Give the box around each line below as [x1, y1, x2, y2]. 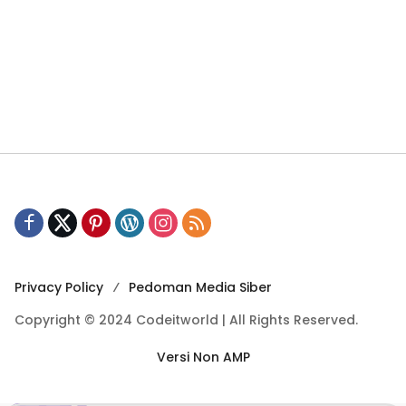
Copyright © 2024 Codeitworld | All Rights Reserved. [14, 310, 358, 329]
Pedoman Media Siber [129, 277, 272, 296]
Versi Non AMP [156, 347, 250, 366]
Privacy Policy [14, 277, 103, 296]
